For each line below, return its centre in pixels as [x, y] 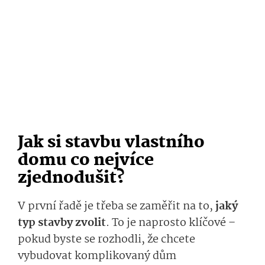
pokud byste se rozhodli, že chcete [106, 240]
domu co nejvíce [86, 161]
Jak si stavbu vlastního [111, 143]
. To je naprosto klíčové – [171, 223]
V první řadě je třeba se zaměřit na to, [115, 207]
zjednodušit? [71, 179]
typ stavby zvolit [62, 223]
